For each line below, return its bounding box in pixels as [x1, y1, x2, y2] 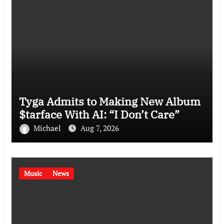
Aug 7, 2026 [80, 122, 119, 133]
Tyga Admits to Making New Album [18, 93, 200, 108]
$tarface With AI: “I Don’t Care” [18, 106, 179, 121]
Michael [33, 122, 63, 133]
